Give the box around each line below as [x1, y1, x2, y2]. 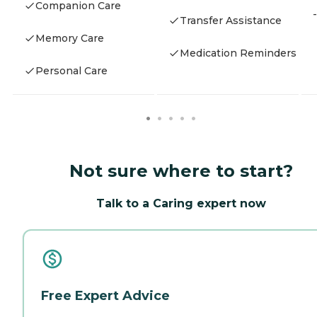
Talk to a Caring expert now [96, 196, 266, 210]
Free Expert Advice [41, 287, 170, 304]
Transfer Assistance [180, 13, 282, 27]
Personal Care [35, 64, 108, 78]
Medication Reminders [180, 46, 296, 59]
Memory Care [35, 32, 104, 45]
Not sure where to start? [69, 160, 293, 181]
